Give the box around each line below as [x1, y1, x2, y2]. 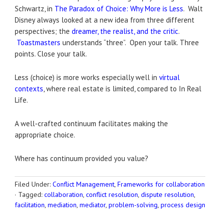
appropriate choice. [15, 130, 75, 140]
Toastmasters [17, 38, 60, 48]
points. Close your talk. [15, 49, 87, 59]
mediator [80, 200, 106, 210]
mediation [48, 200, 77, 210]
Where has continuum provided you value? [15, 154, 148, 164]
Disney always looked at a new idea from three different [15, 15, 194, 25]
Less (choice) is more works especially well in [15, 73, 159, 82]
